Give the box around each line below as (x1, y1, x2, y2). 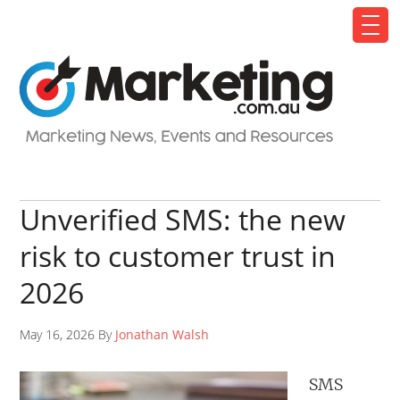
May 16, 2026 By (20, 326, 116, 343)
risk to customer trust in (20, 237, 337, 275)
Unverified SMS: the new (20, 200, 346, 238)
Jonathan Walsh (115, 326, 210, 343)
